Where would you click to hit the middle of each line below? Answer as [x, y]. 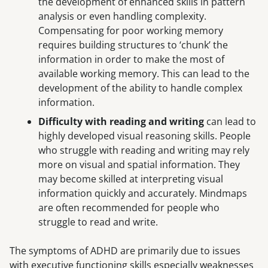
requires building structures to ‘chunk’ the [133, 45]
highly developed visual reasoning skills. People [144, 136]
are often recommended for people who [129, 208]
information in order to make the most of [131, 60]
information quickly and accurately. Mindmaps [143, 194]
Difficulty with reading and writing [121, 122]
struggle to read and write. [98, 222]
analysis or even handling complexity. [122, 16]
